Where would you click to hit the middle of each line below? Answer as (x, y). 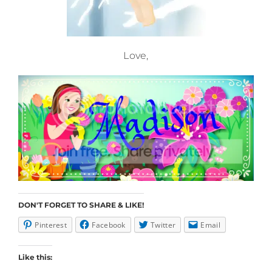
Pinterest (51, 225)
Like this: (35, 257)
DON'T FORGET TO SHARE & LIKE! (81, 205)
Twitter (163, 225)
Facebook (109, 225)
